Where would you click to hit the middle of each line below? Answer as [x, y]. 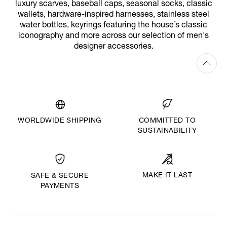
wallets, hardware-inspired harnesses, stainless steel [113, 15]
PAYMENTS [60, 187]
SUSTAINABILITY [167, 131]
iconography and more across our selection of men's [113, 36]
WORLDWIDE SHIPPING [60, 121]
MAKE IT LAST [167, 176]
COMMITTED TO [167, 121]
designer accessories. [113, 47]
